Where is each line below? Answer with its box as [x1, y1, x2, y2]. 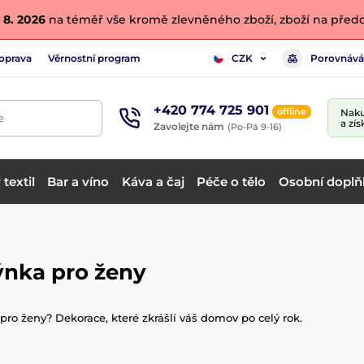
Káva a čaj [121, 173, 184, 189]
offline [277, 105, 306, 117]
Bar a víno [47, 173, 110, 189]
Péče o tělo [197, 173, 266, 189]
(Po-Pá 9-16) [227, 120, 282, 132]
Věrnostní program [48, 51, 141, 64]
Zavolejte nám [154, 119, 224, 132]
